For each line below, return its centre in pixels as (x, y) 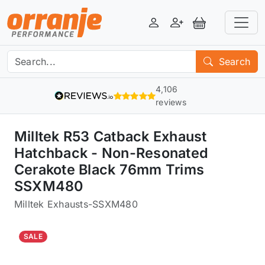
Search (233, 62)
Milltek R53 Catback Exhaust (111, 136)
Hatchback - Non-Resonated (111, 153)
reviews (171, 102)
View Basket (227, 29)
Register (195, 29)
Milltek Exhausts (51, 204)
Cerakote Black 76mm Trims (109, 169)
